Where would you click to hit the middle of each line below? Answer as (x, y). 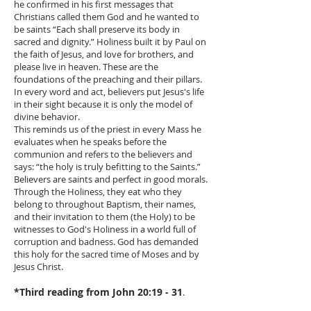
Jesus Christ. (39, 267)
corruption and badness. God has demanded (106, 242)
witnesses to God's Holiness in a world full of (105, 229)
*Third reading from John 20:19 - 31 (98, 292)
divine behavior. (47, 117)
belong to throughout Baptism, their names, (105, 204)
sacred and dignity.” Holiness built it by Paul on (110, 42)
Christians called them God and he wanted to (107, 17)
